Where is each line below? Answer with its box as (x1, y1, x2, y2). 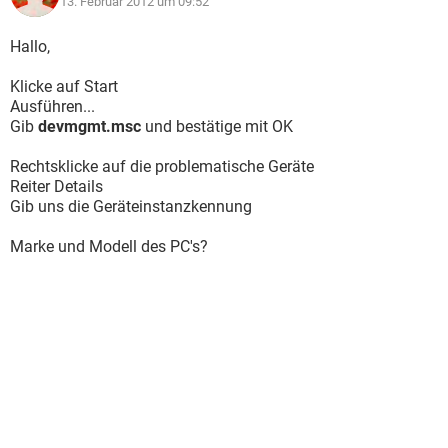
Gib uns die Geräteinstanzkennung (10, 197, 252, 216)
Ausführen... (10, 97, 95, 116)
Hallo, (10, 37, 50, 56)
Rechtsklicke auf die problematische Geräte (10, 157, 314, 176)
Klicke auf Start (10, 77, 118, 96)
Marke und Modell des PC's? (10, 237, 208, 256)
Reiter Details (10, 177, 103, 196)
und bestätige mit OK (145, 117, 293, 136)
